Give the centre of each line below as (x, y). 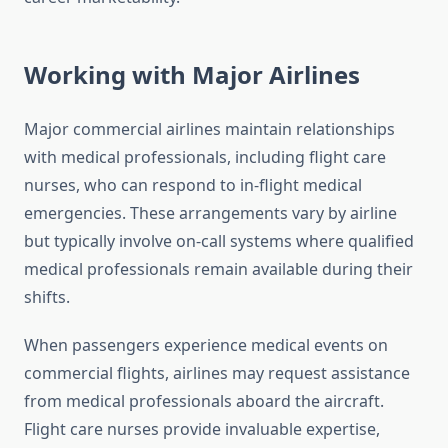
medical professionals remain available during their (218, 269)
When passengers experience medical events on (206, 345)
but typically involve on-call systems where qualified (219, 241)
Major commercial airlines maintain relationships (209, 129)
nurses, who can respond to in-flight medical (193, 185)
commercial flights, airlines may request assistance (217, 373)
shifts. (47, 297)
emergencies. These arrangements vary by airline (210, 213)
